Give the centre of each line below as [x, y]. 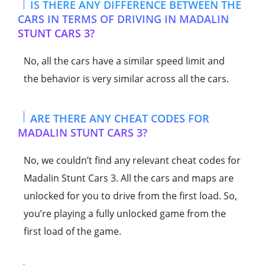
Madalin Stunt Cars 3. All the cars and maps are [129, 178]
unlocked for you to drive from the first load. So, [130, 195]
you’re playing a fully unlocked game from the [125, 213]
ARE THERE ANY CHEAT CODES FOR [120, 118]
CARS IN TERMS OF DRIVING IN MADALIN [123, 19]
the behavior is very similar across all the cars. [126, 78]
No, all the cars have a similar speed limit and [124, 61]
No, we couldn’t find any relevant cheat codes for [132, 160]
